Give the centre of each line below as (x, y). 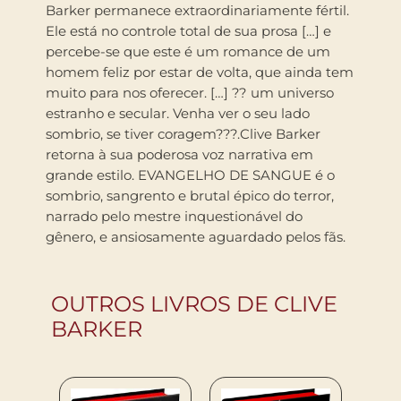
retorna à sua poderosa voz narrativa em (179, 155)
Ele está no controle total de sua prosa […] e (188, 31)
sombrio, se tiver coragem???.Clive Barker (183, 134)
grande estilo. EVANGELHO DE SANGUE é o (190, 175)
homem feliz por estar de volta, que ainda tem (200, 73)
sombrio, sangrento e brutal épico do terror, (190, 196)
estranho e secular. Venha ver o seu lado (178, 114)
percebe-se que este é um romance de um (188, 52)
